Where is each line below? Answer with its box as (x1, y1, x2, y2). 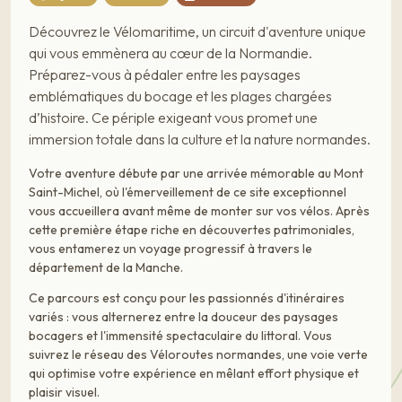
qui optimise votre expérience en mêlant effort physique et (29, 365, 359, 382)
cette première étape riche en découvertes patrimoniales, (29, 221, 354, 238)
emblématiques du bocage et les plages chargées (29, 86, 332, 105)
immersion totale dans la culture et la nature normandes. (29, 129, 371, 148)
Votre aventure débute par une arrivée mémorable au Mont (29, 164, 363, 181)
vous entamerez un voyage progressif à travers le (29, 240, 312, 257)
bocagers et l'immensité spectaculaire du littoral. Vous (29, 328, 332, 345)
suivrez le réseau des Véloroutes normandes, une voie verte (29, 346, 368, 363)
